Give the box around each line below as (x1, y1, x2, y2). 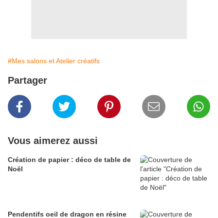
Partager (8, 74, 47, 86)
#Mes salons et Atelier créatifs (8, 56, 100, 65)
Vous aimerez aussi (8, 135, 98, 146)
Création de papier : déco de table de (8, 155, 131, 163)
